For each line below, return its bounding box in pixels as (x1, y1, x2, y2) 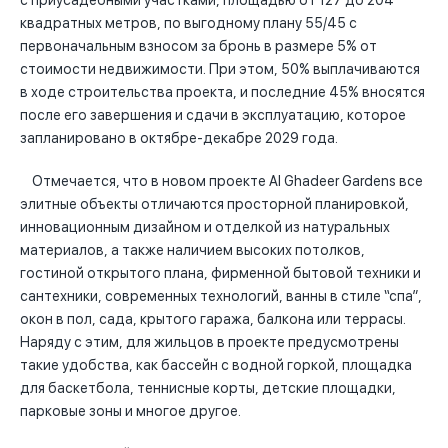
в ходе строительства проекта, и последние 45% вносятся (20, 84, 425, 101)
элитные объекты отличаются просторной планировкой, (20, 196, 409, 213)
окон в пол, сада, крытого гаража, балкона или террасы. (20, 311, 406, 328)
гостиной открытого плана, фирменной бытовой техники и (20, 265, 421, 282)
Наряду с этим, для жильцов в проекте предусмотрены (20, 334, 399, 351)
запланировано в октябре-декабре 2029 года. (20, 130, 338, 147)
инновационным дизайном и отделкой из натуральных (20, 219, 390, 236)
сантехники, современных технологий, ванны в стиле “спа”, (20, 288, 422, 305)
